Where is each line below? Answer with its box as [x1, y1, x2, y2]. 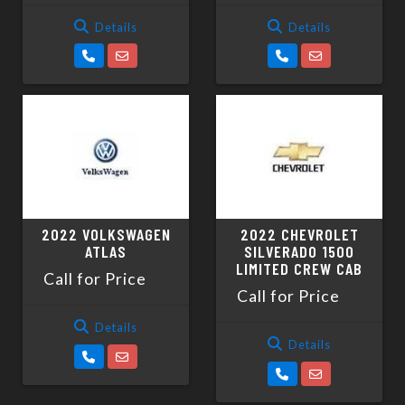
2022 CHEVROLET [240, 224, 359, 245]
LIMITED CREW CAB [236, 259, 363, 279]
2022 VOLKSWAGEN [41, 224, 171, 245]
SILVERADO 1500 [244, 241, 354, 262]
